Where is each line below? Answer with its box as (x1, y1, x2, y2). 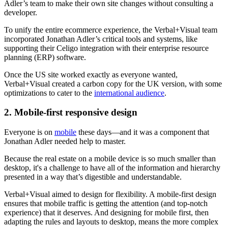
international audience (94, 88, 164, 97)
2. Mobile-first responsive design (4, 107, 137, 118)
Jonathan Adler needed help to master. (4, 136, 126, 146)
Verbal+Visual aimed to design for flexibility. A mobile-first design (4, 189, 216, 198)
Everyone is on (4, 127, 54, 136)
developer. (4, 8, 37, 17)
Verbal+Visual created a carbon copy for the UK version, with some (4, 79, 222, 88)
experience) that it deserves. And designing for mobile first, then (4, 208, 209, 217)
